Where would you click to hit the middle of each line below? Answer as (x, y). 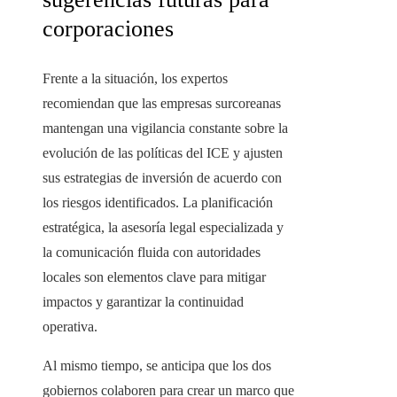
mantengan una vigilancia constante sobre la (165, 128)
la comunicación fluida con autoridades (152, 253)
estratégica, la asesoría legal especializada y (163, 228)
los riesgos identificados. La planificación (158, 203)
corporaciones (108, 29)
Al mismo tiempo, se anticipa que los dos (157, 366)
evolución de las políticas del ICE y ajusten (163, 153)
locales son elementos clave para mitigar (154, 277)
